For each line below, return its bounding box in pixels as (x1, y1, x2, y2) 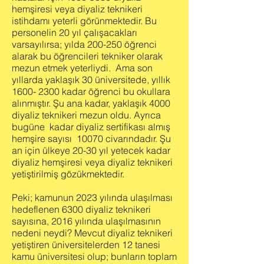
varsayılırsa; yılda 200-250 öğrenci (12, 38, 157, 50)
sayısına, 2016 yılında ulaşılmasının (12, 215, 161, 227)
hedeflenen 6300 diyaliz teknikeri (12, 203, 151, 215)
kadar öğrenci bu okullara (60, 85, 170, 97)
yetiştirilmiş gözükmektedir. (12, 168, 124, 180)
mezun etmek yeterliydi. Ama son (12, 62, 153, 74)
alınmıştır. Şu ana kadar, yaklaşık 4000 (12, 97, 170, 109)
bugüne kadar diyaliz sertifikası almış (12, 121, 170, 133)
